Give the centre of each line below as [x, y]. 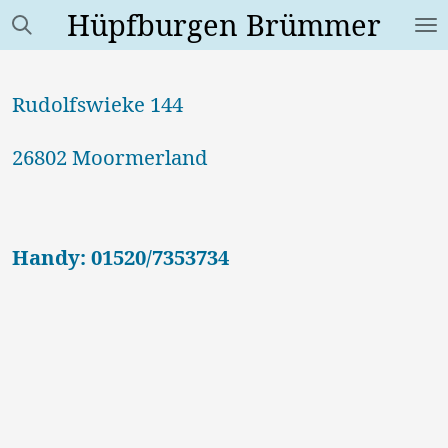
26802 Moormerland [110, 157]
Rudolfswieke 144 [97, 104]
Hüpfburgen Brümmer [224, 24]
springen [44, 83]
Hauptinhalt [55, 53]
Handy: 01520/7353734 [120, 256]
